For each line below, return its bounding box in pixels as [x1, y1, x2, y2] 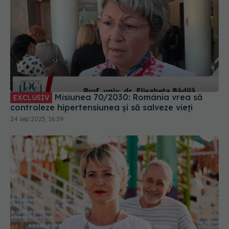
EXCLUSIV [13, 93, 50, 102]
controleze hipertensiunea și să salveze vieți [10, 102, 193, 112]
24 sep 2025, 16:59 [10, 114, 63, 123]
